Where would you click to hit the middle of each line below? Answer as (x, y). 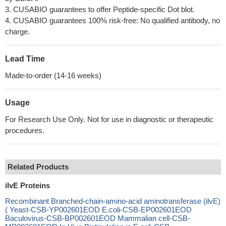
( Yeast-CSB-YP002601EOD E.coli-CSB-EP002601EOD (98, 210)
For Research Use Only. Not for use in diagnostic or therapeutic (109, 119)
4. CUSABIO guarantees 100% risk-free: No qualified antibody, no (112, 20)
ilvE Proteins (27, 185)
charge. (17, 32)
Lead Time (25, 59)
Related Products (38, 167)
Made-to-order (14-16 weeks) (53, 75)
